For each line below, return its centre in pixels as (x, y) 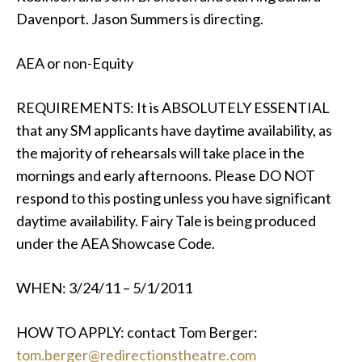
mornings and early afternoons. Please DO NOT (166, 175)
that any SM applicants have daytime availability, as (174, 130)
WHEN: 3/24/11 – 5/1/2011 (104, 288)
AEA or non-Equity (75, 63)
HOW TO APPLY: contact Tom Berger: (137, 332)
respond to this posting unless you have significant (174, 198)
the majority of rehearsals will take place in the (160, 153)
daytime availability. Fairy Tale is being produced (166, 221)
